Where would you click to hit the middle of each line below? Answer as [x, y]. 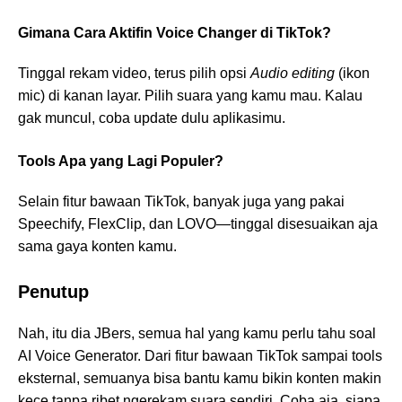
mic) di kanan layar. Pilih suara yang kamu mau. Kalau [190, 96]
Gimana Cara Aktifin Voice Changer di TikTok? [175, 33]
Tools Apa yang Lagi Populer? [121, 162]
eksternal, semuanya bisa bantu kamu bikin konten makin [200, 379]
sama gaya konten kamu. [97, 247]
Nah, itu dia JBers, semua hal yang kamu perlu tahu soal [197, 334]
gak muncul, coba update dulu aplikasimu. [152, 118]
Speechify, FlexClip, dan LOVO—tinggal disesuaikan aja [198, 224]
